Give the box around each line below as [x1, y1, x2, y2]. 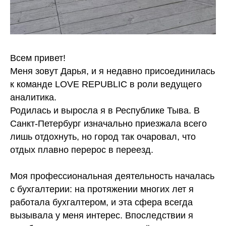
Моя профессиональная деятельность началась [10, 171, 214, 182]
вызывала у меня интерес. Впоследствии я [10, 210, 193, 221]
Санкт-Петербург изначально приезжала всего [10, 119, 207, 129]
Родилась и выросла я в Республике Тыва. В [10, 105, 200, 116]
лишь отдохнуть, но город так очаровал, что [10, 132, 196, 142]
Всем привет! [10, 53, 66, 64]
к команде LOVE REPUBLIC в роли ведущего [10, 79, 202, 90]
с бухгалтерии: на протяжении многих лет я [10, 184, 194, 195]
